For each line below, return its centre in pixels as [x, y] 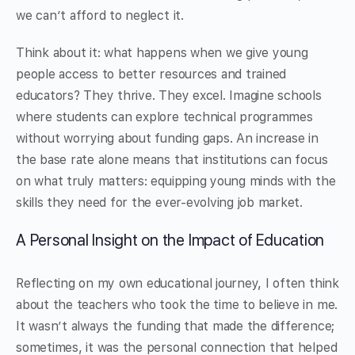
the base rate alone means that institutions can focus [172, 160]
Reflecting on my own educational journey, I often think [177, 284]
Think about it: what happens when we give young [162, 53]
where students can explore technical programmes [164, 117]
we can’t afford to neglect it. [100, 16]
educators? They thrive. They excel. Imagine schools [169, 96]
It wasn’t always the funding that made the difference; [176, 326]
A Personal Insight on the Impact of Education [170, 240]
